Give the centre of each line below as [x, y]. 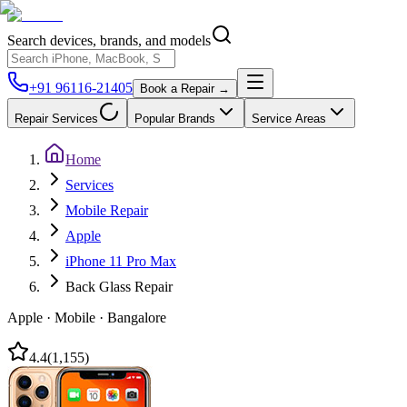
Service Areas [289, 119]
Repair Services [56, 119]
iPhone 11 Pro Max [121, 261]
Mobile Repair [107, 210]
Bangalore [137, 318]
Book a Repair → [185, 89]
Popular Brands [175, 119]
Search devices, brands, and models [109, 40]
